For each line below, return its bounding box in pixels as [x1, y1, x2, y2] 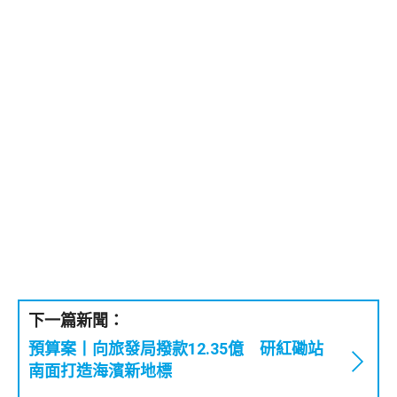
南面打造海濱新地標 [28, 361, 172, 380]
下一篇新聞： [28, 310, 124, 330]
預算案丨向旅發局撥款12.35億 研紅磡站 [28, 339, 323, 358]
